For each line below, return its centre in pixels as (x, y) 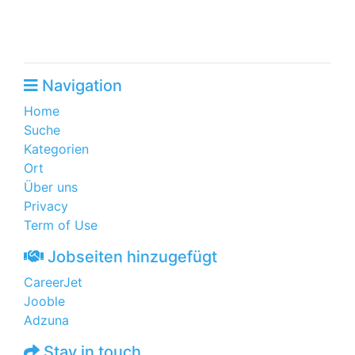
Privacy (46, 206)
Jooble (44, 301)
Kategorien (56, 149)
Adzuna (46, 320)
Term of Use (61, 225)
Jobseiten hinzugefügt (130, 257)
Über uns (51, 187)
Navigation (80, 86)
